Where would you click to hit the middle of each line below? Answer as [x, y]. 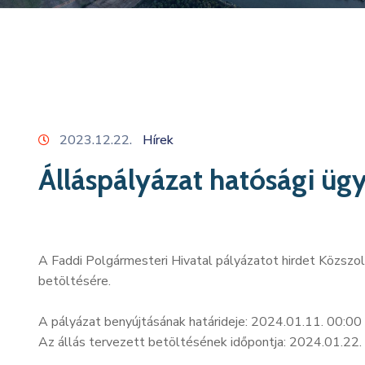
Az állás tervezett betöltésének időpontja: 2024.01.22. [200, 343]
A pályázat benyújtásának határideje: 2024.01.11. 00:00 [200, 322]
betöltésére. [75, 281]
